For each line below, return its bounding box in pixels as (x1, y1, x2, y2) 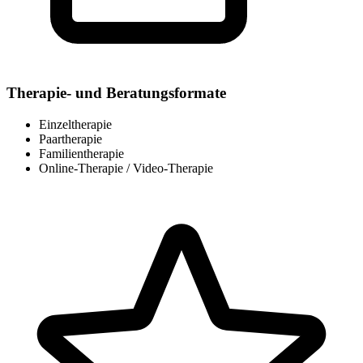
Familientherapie (39, 146, 124, 160)
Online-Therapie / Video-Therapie (39, 160, 213, 175)
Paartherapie (39, 131, 102, 146)
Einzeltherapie (39, 117, 112, 131)
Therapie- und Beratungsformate (6, 83, 226, 101)
